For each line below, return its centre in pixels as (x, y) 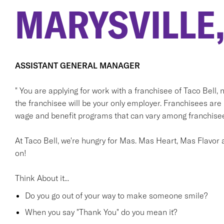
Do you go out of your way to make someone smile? (116, 195)
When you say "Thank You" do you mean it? (101, 212)
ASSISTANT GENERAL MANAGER (77, 65)
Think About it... (42, 178)
